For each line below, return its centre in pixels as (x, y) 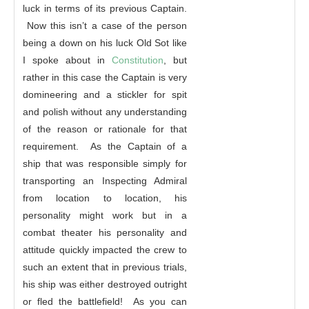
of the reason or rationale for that (105, 129)
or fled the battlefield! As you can (105, 301)
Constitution (138, 60)
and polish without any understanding (105, 111)
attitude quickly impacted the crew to (105, 249)
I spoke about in (67, 60)
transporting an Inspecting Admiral (105, 180)
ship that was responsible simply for (105, 163)
